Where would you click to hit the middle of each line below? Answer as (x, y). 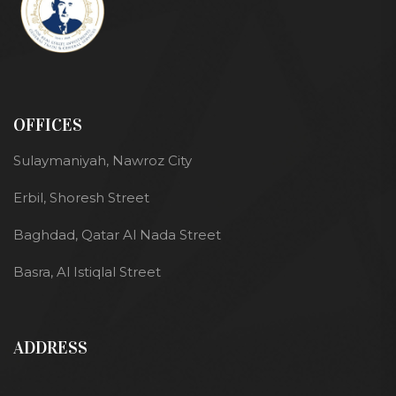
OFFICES (48, 124)
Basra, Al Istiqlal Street (87, 271)
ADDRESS (50, 347)
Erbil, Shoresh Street (81, 197)
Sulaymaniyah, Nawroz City (103, 160)
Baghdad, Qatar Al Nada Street (117, 234)
